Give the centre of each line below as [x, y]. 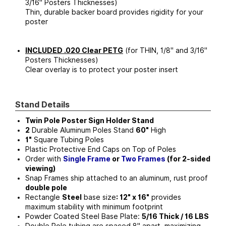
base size [100, 197]
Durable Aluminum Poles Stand [83, 130]
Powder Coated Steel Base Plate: [83, 216]
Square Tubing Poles [68, 139]
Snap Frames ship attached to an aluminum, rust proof [117, 178]
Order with [44, 159]
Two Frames [143, 159]
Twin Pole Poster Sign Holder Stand [90, 120]
